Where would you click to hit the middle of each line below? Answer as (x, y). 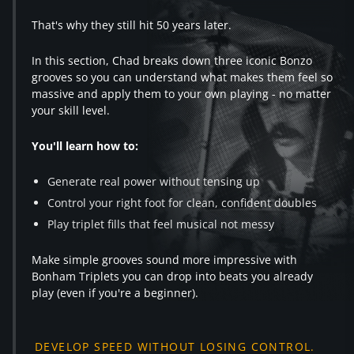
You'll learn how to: (85, 145)
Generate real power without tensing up (154, 181)
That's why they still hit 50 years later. (132, 24)
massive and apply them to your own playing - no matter (181, 93)
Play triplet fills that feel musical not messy (161, 224)
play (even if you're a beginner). (115, 292)
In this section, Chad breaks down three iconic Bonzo (172, 60)
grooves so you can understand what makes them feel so (182, 77)
